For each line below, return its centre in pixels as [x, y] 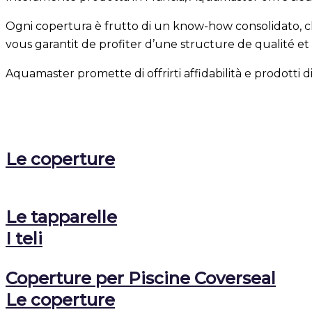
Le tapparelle [61, 217]
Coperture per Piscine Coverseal [141, 279]
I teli [24, 239]
